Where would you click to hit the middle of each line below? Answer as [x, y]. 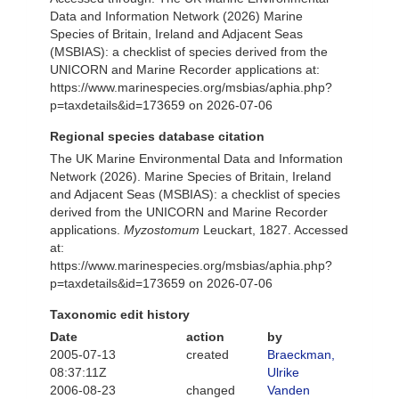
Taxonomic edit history [120, 314]
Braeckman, [301, 354]
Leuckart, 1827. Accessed [274, 230]
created [207, 354]
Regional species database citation [157, 136]
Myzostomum [162, 230]
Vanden [289, 390]
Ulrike [283, 372]
